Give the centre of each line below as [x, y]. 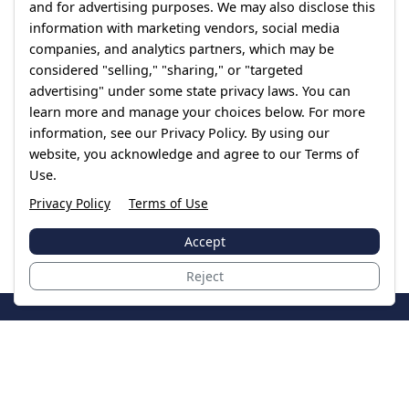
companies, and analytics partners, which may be [182, 49]
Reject [204, 276]
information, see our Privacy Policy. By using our [179, 133]
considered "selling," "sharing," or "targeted [166, 70]
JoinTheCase [65, 347]
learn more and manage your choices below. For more [197, 112]
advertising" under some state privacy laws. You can [190, 91]
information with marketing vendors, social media [184, 28]
